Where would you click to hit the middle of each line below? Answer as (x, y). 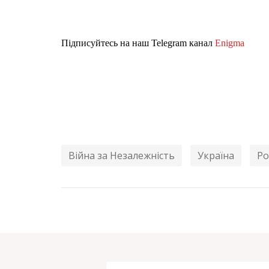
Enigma (230, 43)
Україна (216, 155)
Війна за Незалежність (122, 155)
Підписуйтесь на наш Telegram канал (138, 43)
